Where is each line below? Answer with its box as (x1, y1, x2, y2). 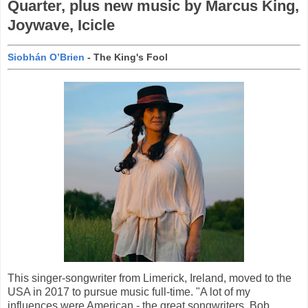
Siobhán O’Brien (8, 52, 85, 63)
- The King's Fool (85, 52, 168, 63)
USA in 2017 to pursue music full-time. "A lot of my (8, 286, 250, 298)
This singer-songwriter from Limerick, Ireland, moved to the (8, 272, 291, 285)
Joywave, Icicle (8, 16, 115, 34)
